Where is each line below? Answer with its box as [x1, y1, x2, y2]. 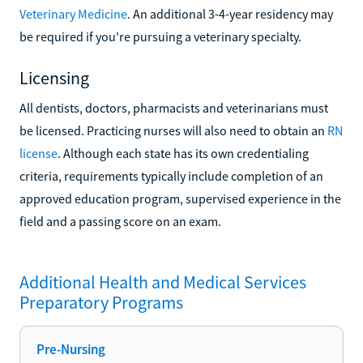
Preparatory [19, 290, 109, 314]
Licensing [19, 66, 89, 89]
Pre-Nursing [36, 340, 105, 358]
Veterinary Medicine [19, 5, 127, 22]
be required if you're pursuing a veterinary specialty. [19, 28, 301, 45]
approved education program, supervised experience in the [19, 190, 341, 207]
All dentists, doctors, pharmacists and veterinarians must [19, 99, 328, 116]
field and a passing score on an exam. [19, 212, 221, 229]
